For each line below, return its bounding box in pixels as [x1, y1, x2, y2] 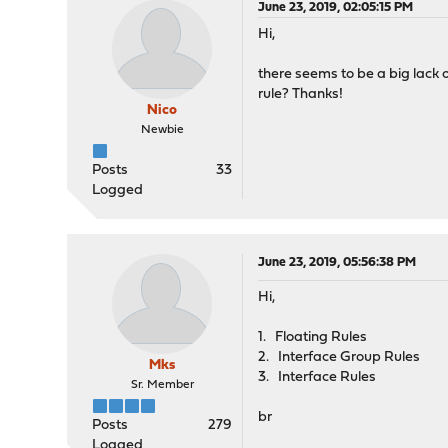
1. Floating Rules [258, 330, 368, 345]
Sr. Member [130, 379, 194, 391]
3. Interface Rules [258, 370, 377, 385]
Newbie [140, 124, 184, 136]
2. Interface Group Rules [258, 350, 421, 365]
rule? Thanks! [258, 87, 344, 102]
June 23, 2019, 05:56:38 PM [258, 256, 417, 269]
